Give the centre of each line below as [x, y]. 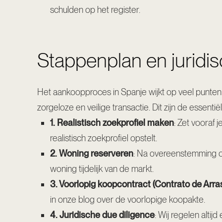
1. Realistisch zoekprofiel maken [112, 122]
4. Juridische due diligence [102, 215]
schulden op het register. [95, 9]
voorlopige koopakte [165, 199]
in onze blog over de [88, 199]
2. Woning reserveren [91, 153]
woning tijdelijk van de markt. [102, 168]
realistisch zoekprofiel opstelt [103, 138]
